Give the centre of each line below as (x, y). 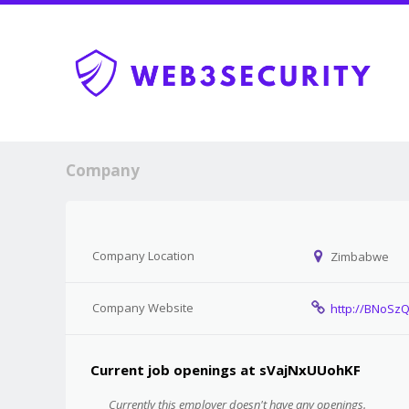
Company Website (142, 308)
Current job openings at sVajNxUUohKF (225, 369)
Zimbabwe (359, 257)
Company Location (143, 256)
